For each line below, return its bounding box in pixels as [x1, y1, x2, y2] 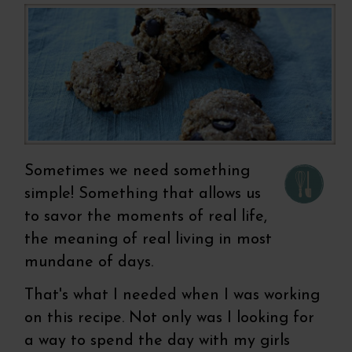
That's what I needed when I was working [24, 287, 321, 303]
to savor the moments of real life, [24, 208, 268, 225]
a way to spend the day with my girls [24, 332, 291, 349]
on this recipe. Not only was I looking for [24, 310, 315, 326]
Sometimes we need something [24, 163, 251, 179]
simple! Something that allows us [24, 185, 262, 202]
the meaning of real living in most [24, 231, 273, 247]
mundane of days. [24, 254, 159, 270]
